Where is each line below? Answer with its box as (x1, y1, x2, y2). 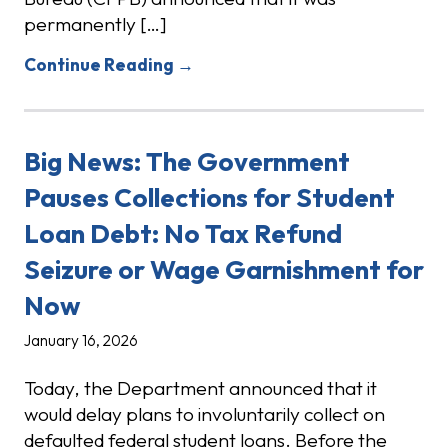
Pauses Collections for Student (24, 181, 395, 215)
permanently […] (24, 12, 167, 37)
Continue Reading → (24, 54, 194, 77)
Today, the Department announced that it (24, 376, 377, 401)
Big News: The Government (24, 145, 350, 179)
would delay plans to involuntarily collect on (24, 402, 385, 427)
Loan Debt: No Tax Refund (24, 217, 342, 251)
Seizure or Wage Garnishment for (24, 253, 424, 287)
